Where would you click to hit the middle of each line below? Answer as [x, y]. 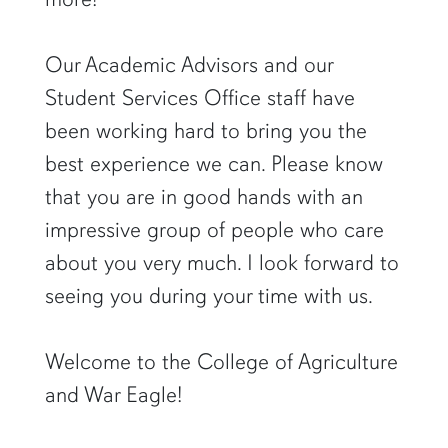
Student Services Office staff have [199, 97]
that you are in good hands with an [203, 196]
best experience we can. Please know [213, 163]
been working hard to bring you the [205, 130]
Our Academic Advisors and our [188, 64]
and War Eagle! [113, 394]
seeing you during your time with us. [208, 295]
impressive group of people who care [214, 229]
